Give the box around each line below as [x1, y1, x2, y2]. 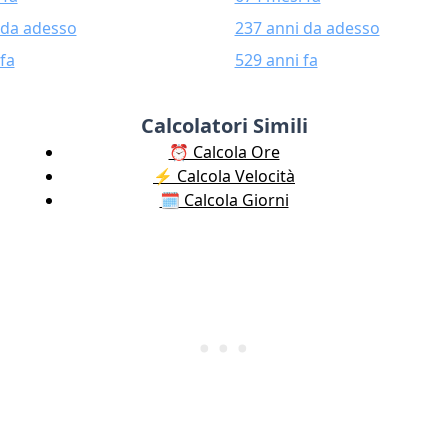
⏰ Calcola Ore [168, 141, 280, 163]
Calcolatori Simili [140, 112, 308, 139]
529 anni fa [234, 49, 318, 71]
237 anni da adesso [234, 17, 380, 39]
